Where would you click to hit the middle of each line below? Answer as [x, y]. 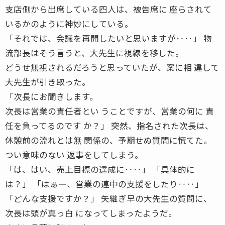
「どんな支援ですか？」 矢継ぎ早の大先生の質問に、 [108, 198]
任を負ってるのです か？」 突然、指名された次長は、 [109, 125]
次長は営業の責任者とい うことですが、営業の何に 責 [109, 111]
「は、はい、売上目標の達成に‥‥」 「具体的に [100, 169]
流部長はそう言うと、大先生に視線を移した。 [94, 52]
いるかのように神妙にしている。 [69, 23]
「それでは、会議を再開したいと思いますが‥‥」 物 [108, 38]
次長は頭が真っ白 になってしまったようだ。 [91, 213]
